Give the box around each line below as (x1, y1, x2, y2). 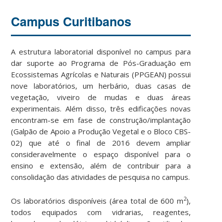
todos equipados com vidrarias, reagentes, (11, 207, 191, 217)
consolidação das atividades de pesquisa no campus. (11, 171, 190, 182)
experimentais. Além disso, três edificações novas (11, 103, 191, 113)
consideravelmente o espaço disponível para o (11, 149, 191, 159)
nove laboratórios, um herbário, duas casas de (11, 80, 191, 91)
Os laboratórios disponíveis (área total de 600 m (11, 195, 184, 206)
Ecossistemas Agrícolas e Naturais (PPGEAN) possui (11, 69, 191, 79)
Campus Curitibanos (11, 12, 132, 30)
